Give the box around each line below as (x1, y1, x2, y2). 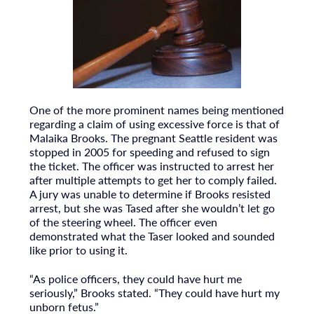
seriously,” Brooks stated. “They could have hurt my (29, 284, 280, 301)
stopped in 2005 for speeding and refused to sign (29, 143, 270, 160)
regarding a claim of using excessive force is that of (29, 115, 280, 132)
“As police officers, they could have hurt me (29, 270, 242, 287)
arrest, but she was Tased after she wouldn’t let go (29, 199, 275, 216)
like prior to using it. (29, 241, 128, 258)
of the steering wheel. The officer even (29, 213, 217, 230)
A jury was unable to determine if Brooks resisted (29, 185, 271, 202)
